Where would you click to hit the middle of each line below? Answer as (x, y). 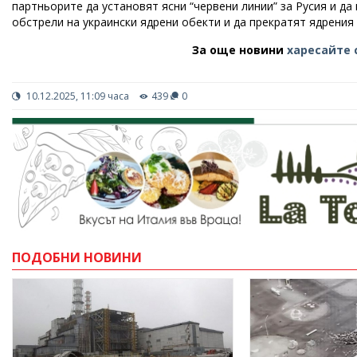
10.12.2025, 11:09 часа (76, 96)
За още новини (240, 50)
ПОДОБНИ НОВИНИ (77, 257)
